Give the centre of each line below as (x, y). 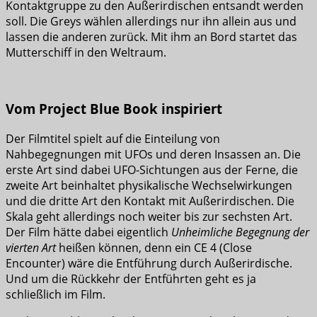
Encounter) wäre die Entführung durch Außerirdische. (149, 264)
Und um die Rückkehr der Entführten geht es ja (131, 279)
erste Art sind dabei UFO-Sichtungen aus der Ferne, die (152, 170)
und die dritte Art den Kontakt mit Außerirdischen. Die (150, 201)
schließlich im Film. (56, 295)
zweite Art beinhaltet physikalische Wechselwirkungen (149, 186)
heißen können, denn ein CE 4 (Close (154, 248)
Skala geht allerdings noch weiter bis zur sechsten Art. (149, 217)
